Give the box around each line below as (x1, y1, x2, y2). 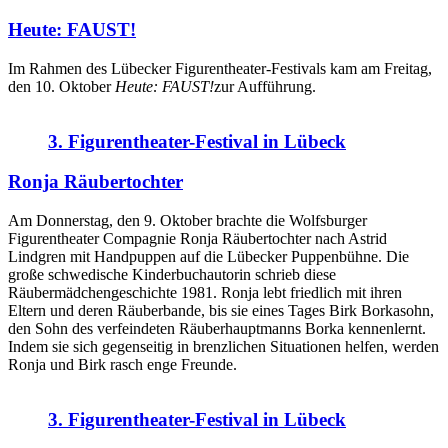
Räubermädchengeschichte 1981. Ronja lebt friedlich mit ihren (8, 283, 402, 301)
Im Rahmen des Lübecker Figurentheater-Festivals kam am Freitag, (8, 59, 432, 77)
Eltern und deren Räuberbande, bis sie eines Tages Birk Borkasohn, (8, 301, 434, 319)
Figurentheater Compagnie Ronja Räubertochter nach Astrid (8, 229, 387, 247)
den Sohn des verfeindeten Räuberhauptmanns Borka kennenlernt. (8, 319, 426, 337)
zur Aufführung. (214, 77, 320, 95)
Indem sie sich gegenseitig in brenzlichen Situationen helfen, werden (8, 337, 439, 355)
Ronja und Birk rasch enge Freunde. (8, 355, 237, 373)
